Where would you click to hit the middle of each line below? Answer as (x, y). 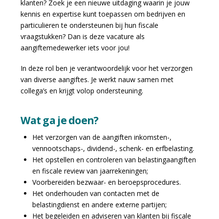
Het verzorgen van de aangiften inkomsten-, (102, 137)
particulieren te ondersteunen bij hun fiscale (90, 25)
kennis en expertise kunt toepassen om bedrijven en (103, 14)
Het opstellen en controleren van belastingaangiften (114, 159)
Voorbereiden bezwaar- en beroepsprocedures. (106, 182)
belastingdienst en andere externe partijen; (99, 204)
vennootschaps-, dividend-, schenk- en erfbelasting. (113, 148)
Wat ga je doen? (60, 120)
